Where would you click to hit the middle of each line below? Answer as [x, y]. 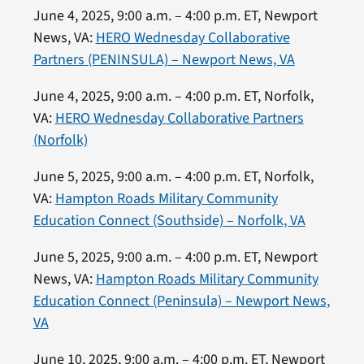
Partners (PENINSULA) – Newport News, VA [164, 59]
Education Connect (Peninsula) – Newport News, [181, 301]
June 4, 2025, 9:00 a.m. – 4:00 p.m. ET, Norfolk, [173, 96]
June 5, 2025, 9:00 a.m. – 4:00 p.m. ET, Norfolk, [173, 176]
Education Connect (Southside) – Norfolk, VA [169, 220]
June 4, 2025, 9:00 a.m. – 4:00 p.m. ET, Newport [175, 15]
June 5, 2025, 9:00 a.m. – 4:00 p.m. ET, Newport [175, 257]
